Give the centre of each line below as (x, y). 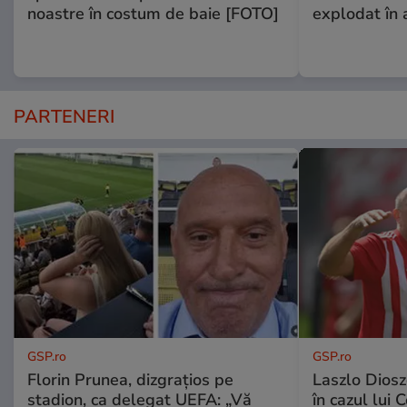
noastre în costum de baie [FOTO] (153, 13)
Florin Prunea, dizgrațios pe (130, 379)
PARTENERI (64, 116)
